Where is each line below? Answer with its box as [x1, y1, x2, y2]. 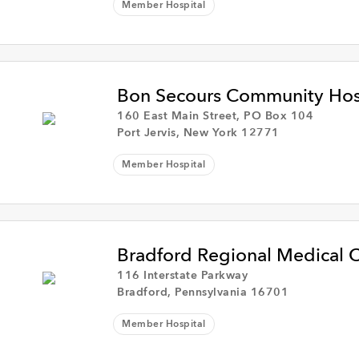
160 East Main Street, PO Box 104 [117, 111, 314, 122]
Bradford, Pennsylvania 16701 [117, 287, 289, 298]
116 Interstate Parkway [117, 270, 248, 281]
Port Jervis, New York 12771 [117, 127, 280, 139]
